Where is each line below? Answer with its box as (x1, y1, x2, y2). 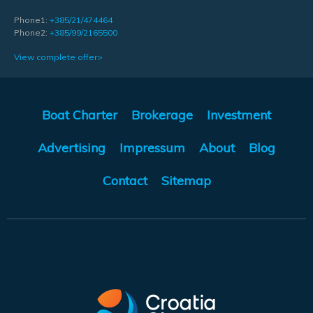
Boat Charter (42, 107, 117, 124)
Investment (207, 107, 271, 124)
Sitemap (161, 173, 211, 189)
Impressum (119, 140, 185, 156)
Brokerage (131, 107, 193, 124)
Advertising (38, 140, 105, 156)
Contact (102, 173, 147, 189)
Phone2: (14, 27, 50, 38)
